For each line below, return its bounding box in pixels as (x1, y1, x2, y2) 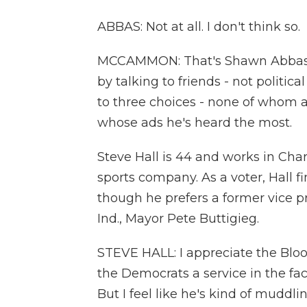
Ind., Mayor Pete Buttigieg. (97, 211, 259, 226)
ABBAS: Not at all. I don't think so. (97, 19, 300, 34)
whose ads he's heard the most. (97, 115, 292, 130)
